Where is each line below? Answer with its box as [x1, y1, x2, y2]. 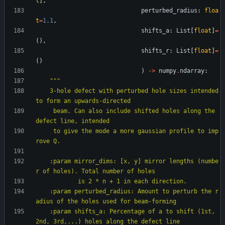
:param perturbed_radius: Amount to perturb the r [36, 188, 50, 195]
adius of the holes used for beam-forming [36, 198, 176, 205]
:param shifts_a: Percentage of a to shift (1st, [36, 208, 50, 215]
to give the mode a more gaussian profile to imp [36, 128, 53, 135]
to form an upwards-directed [36, 97, 131, 105]
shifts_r [141, 47, 169, 55]
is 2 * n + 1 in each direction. [78, 178, 187, 185]
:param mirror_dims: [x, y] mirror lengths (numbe [36, 158, 50, 165]
